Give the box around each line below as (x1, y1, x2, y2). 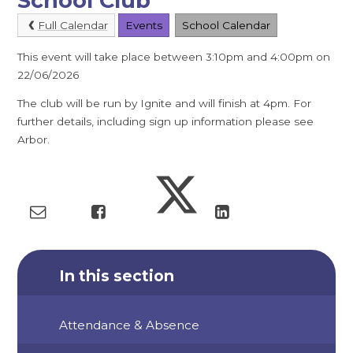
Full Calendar (37, 18, 108, 32)
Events (124, 18, 162, 32)
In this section (59, 266, 175, 285)
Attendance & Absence (59, 318, 200, 333)
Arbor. (17, 133, 54, 147)
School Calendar (182, 18, 271, 32)
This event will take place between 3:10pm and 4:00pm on (17, 50, 331, 63)
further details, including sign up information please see (17, 115, 314, 128)
